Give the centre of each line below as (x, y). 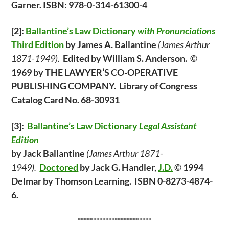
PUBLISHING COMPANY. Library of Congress (105, 86)
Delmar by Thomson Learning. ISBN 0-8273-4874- (112, 181)
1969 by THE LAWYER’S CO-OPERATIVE (95, 72)
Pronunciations (186, 31)
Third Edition (38, 44)
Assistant (179, 126)
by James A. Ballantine (111, 44)
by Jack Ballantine (49, 153)
